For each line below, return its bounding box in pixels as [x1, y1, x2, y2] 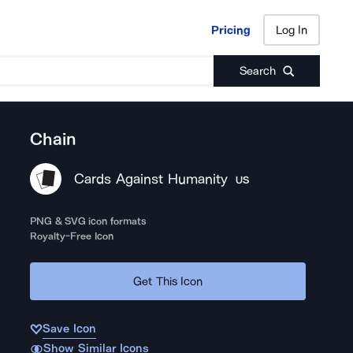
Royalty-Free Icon [30, 230, 113, 242]
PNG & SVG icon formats [30, 215, 147, 227]
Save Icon [43, 321, 96, 336]
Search [239, 64, 276, 78]
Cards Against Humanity [74, 170, 228, 188]
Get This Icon [133, 273, 203, 288]
